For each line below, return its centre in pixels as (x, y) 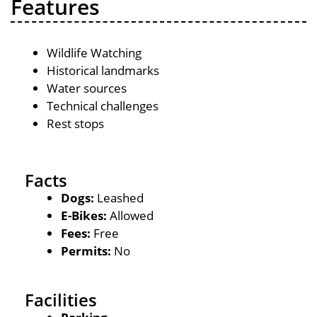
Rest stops (75, 123)
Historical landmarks (103, 70)
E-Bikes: (84, 215)
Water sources (87, 88)
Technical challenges (103, 106)
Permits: (87, 250)
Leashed (119, 197)
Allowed (130, 215)
